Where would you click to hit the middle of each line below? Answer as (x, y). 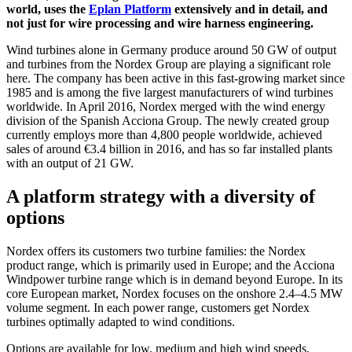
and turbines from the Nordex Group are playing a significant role (169, 64)
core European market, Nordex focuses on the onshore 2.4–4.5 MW (174, 293)
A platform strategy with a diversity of (161, 196)
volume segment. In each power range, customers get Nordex (158, 307)
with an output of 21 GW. (70, 163)
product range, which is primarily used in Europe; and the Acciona (170, 265)
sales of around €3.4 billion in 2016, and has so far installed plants (169, 148)
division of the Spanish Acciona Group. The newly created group (168, 120)
